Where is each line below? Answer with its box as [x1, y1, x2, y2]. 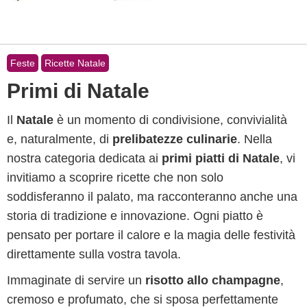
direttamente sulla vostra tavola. [7, 247, 181, 261]
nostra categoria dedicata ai [7, 151, 162, 165]
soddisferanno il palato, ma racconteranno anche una [7, 190, 297, 204]
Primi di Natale [7, 79, 149, 102]
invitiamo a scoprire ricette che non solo [7, 171, 223, 184]
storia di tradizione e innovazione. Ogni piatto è [7, 209, 263, 223]
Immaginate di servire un [7, 273, 145, 287]
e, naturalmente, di [7, 132, 112, 146]
